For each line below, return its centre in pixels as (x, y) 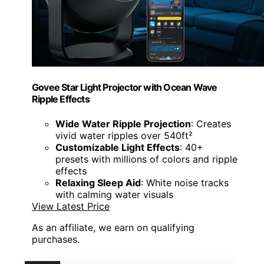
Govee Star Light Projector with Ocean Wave (125, 88)
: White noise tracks (185, 182)
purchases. (56, 239)
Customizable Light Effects (118, 147)
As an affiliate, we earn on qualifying (113, 227)
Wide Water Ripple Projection (123, 123)
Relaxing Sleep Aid (98, 182)
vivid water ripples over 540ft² (124, 135)
